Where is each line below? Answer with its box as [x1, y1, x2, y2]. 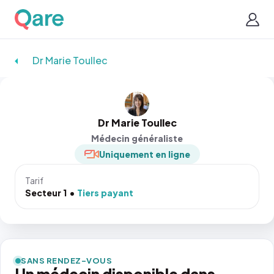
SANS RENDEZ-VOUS [21, 256, 113, 265]
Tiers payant [77, 187, 133, 198]
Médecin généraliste [91, 133, 183, 144]
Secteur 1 [25, 187, 67, 198]
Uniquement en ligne [98, 149, 190, 160]
